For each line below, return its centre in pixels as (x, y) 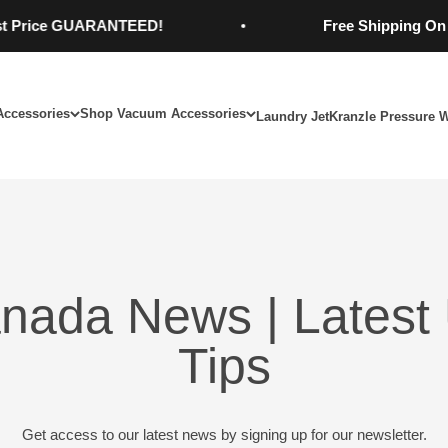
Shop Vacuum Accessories (162, 113)
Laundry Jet (292, 116)
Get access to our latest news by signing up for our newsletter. (224, 434)
